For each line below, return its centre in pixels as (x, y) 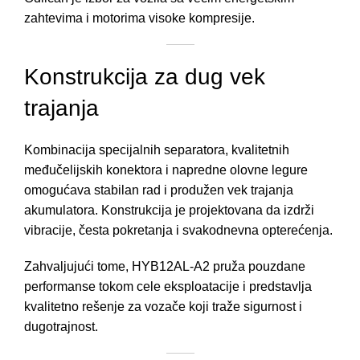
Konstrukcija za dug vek (145, 77)
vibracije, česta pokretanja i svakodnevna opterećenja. (178, 231)
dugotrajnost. (61, 327)
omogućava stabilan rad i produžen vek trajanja (159, 190)
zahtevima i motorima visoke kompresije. (139, 18)
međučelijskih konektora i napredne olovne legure (166, 170)
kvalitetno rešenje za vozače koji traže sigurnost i (163, 307)
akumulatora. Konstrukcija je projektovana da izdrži (169, 211)
